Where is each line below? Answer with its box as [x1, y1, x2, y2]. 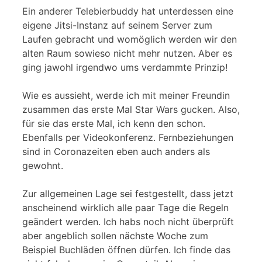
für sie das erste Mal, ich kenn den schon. [22, 117, 205, 129]
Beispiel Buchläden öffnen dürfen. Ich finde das [22, 243, 230, 256]
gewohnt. [22, 159, 63, 171]
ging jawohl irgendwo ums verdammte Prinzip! [22, 61, 227, 73]
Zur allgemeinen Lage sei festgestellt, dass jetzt [22, 187, 233, 199]
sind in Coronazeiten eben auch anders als [22, 145, 210, 157]
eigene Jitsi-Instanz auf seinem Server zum [22, 19, 212, 31]
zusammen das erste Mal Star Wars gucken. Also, [22, 103, 240, 115]
